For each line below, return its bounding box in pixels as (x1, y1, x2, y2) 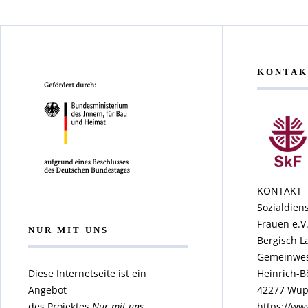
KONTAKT (256, 184, 302, 197)
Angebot (28, 283, 67, 296)
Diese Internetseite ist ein (28, 266, 146, 280)
